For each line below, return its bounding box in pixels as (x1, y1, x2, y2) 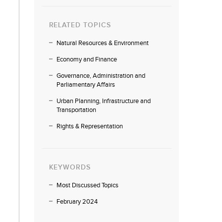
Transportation (56, 106, 96, 114)
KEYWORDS (49, 163, 91, 171)
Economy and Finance (56, 55, 117, 63)
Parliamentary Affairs (56, 81, 115, 89)
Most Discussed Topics (56, 181, 118, 189)
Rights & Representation (56, 122, 123, 130)
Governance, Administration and (56, 72, 145, 80)
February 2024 (56, 198, 98, 206)
